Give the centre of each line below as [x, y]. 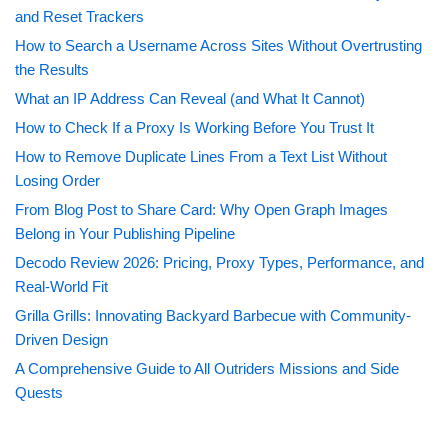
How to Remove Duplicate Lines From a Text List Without [201, 157]
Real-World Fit [61, 287]
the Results [52, 70]
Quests [39, 393]
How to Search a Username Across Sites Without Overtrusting [218, 46]
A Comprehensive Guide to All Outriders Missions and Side [207, 369]
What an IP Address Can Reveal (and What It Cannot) [190, 99]
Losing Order [57, 181]
